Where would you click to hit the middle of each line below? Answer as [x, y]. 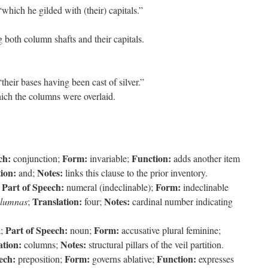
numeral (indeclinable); [110, 187]
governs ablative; [123, 259]
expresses [215, 259]
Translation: [57, 201]
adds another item [205, 158]
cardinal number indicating [181, 201]
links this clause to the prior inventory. [135, 173]
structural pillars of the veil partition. [155, 244]
